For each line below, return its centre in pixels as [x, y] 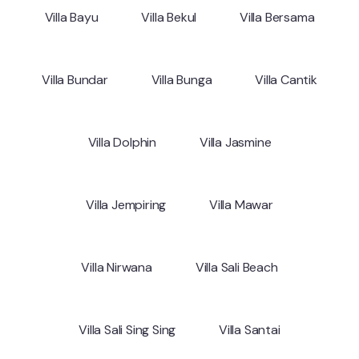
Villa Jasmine [235, 142]
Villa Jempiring [126, 205]
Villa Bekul [169, 17]
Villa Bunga [182, 80]
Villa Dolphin [122, 142]
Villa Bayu [71, 17]
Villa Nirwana [117, 267]
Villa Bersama [277, 17]
